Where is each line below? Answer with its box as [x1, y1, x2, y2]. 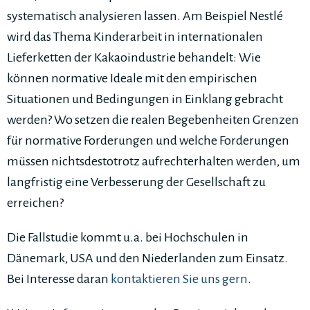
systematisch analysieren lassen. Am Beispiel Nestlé [7, 9, 283, 23]
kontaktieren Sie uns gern [111, 272, 248, 286]
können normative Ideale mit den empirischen [7, 71, 257, 85]
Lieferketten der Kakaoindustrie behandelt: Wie [7, 51, 261, 64]
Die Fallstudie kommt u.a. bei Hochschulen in [7, 230, 248, 244]
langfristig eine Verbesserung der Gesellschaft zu [7, 175, 266, 189]
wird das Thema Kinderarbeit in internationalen [7, 30, 263, 44]
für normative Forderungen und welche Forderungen [7, 134, 289, 147]
